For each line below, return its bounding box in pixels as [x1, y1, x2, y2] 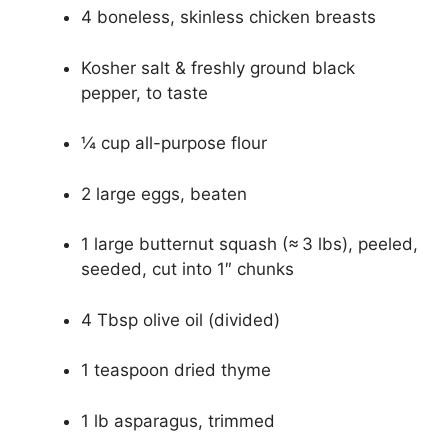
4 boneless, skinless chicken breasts [81, 7, 376, 28]
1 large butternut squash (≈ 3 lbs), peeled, [81, 234, 418, 255]
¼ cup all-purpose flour [81, 133, 267, 154]
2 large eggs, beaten [81, 183, 247, 204]
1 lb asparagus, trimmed [81, 410, 275, 431]
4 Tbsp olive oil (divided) [81, 309, 280, 330]
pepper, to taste [81, 82, 208, 103]
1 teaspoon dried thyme [81, 360, 271, 381]
